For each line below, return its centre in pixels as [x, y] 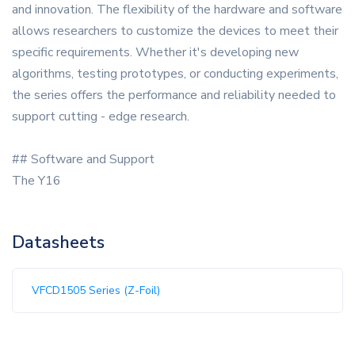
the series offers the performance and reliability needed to [174, 95]
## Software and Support [83, 160]
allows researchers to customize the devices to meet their [175, 31]
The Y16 [36, 181]
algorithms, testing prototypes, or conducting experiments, [175, 74]
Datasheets [58, 243]
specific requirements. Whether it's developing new [155, 53]
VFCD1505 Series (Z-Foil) [96, 291]
